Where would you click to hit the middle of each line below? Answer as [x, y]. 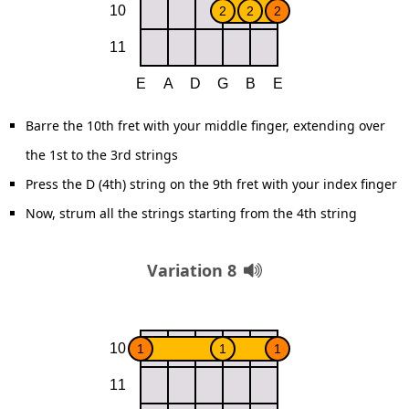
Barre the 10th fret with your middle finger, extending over [205, 126]
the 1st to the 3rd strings [102, 155]
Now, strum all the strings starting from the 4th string [191, 213]
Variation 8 [192, 270]
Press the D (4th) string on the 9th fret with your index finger [211, 184]
